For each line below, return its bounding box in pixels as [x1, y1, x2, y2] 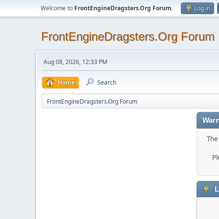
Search [97, 78, 116, 87]
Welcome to [41, 4, 74, 12]
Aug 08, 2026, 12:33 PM [44, 58, 108, 66]
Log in [194, 4, 210, 12]
